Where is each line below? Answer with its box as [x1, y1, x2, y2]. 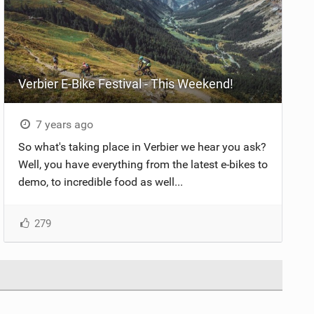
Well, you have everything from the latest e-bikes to [18, 157, 268, 171]
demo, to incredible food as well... [18, 175, 184, 189]
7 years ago [32, 117, 93, 131]
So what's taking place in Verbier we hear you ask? [18, 139, 267, 153]
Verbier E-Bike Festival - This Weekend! [18, 76, 234, 91]
